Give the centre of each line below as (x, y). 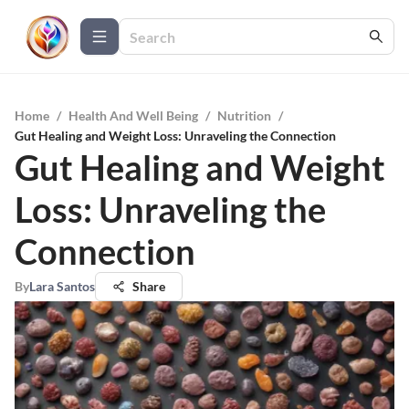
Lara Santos (62, 286)
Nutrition (244, 115)
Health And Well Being (133, 115)
